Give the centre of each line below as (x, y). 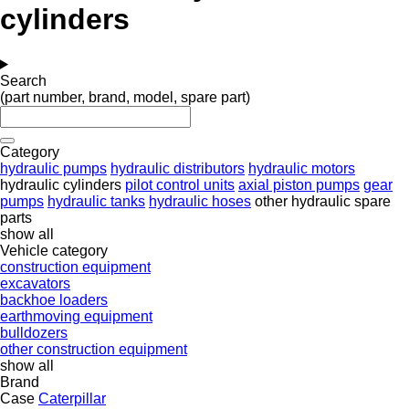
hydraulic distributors (178, 168)
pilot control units (180, 184)
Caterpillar (72, 398)
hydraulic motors (302, 168)
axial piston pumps (299, 184)
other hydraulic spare (323, 201)
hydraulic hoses (200, 201)
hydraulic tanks (96, 201)
